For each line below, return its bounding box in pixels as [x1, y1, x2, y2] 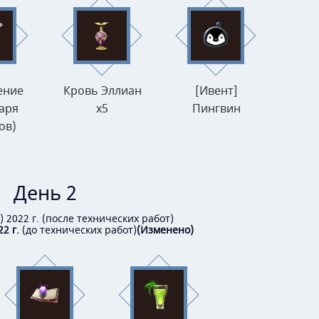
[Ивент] [194, 83, 238, 100]
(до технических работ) [19, 222, 137, 238]
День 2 [14, 179, 77, 208]
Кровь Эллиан [63, 83, 142, 100]
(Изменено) [137, 222, 194, 238]
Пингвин [192, 100, 241, 118]
